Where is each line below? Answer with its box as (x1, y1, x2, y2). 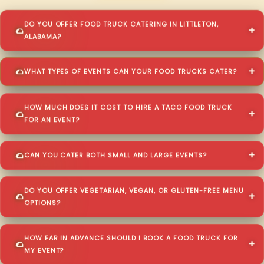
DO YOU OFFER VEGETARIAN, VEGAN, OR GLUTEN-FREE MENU (24, 186, 244, 195)
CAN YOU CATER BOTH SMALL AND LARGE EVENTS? (24, 150, 207, 160)
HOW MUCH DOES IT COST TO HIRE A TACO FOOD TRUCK (24, 103, 232, 112)
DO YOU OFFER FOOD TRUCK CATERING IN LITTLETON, (24, 19, 219, 29)
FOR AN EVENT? (24, 115, 80, 124)
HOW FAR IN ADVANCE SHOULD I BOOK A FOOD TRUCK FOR (24, 233, 238, 243)
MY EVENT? (24, 246, 64, 255)
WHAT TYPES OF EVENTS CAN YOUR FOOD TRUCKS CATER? (24, 68, 237, 77)
